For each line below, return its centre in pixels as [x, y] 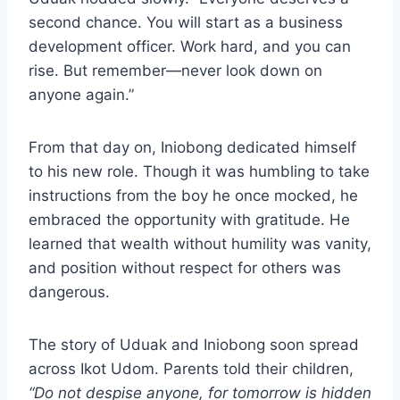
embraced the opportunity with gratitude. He [189, 220]
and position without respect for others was [185, 268]
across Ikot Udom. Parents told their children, [191, 369]
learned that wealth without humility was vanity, [200, 244]
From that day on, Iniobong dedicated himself [192, 148]
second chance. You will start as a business [186, 23]
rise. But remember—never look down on [175, 71]
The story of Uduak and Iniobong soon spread [194, 345]
